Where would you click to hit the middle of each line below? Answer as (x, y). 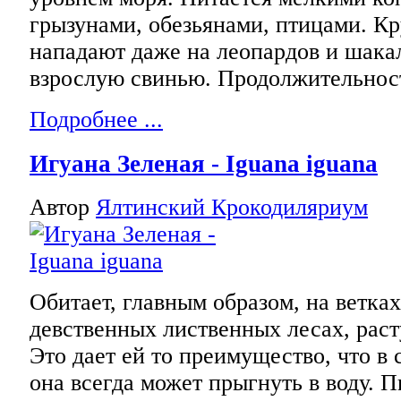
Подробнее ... (96, 119)
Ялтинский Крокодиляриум (232, 208)
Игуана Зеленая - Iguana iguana (204, 163)
